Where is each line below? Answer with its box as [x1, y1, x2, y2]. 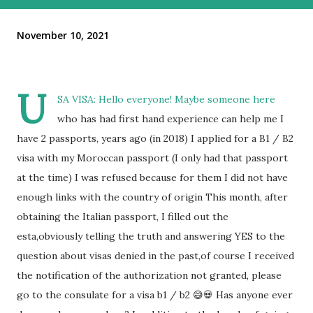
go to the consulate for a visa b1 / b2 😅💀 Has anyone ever [17, 289, 293, 302]
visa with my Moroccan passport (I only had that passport [17, 152, 288, 165]
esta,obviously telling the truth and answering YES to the [17, 230, 285, 243]
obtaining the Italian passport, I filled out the [17, 210, 228, 224]
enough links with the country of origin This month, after [17, 191, 288, 204]
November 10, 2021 [17, 28, 109, 42]
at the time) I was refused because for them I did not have [17, 171, 288, 184]
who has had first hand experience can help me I [57, 112, 284, 126]
